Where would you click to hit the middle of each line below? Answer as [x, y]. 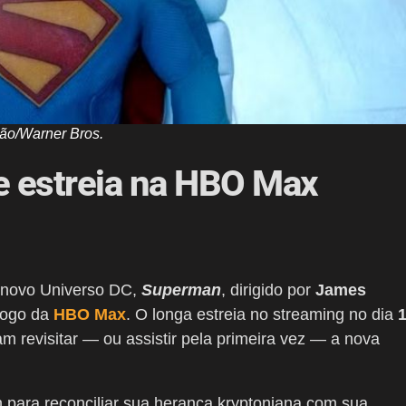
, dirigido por [268, 290]
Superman [181, 290]
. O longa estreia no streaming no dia [262, 315]
